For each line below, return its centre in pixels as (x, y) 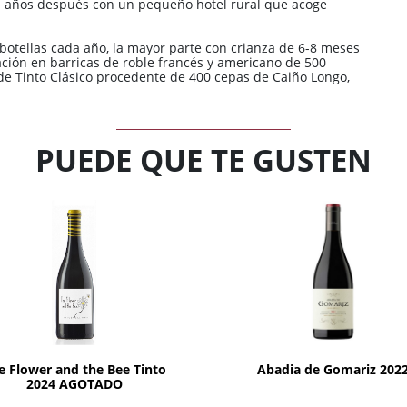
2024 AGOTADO (74, 383)
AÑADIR (333, 336)
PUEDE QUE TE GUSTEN (203, 160)
